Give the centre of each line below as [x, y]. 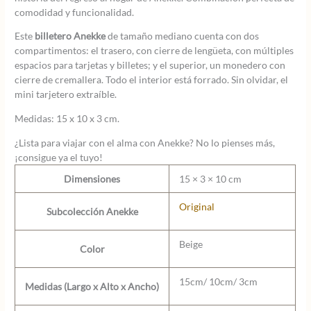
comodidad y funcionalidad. [75, 12]
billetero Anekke [70, 36]
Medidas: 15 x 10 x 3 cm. [67, 118]
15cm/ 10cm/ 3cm [218, 281]
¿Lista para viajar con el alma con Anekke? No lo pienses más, [145, 142]
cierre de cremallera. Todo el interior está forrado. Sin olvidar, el [152, 80]
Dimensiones [92, 178]
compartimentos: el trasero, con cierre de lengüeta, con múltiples [154, 51]
